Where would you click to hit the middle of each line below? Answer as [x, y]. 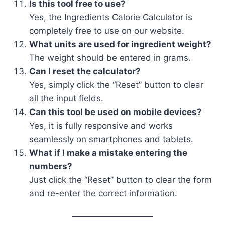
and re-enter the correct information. [103, 193]
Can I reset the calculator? [85, 71]
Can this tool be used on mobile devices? [116, 112]
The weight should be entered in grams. [110, 58]
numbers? [51, 166]
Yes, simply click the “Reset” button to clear [116, 85]
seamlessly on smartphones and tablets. [111, 139]
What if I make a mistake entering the [108, 153]
